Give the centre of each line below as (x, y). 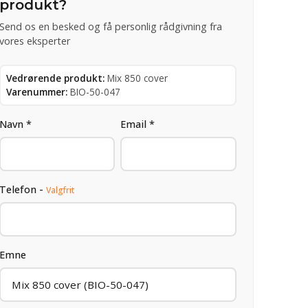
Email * (138, 124)
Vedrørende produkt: (55, 78)
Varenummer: (36, 91)
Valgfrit (60, 190)
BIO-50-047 (95, 91)
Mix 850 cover (137, 78)
